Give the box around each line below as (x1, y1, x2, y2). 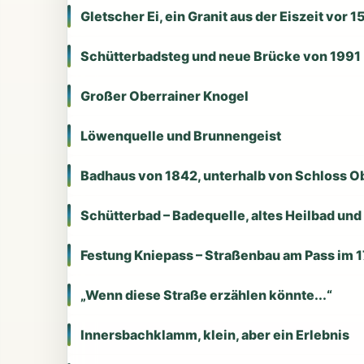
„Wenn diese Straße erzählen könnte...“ (80, 286, 332, 303)
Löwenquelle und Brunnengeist (80, 127, 281, 144)
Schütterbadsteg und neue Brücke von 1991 (80, 47, 361, 64)
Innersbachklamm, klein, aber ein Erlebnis (80, 326, 349, 343)
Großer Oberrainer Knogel (80, 87, 249, 104)
